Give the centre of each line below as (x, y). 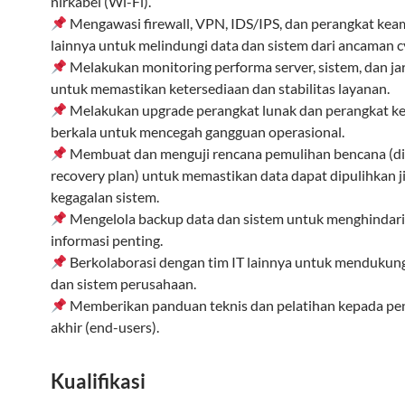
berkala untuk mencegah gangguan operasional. (198, 132)
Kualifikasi (98, 381)
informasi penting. (107, 240)
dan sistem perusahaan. (123, 283)
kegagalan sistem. (105, 197)
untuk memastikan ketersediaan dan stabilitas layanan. (220, 88)
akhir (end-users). (105, 327)
